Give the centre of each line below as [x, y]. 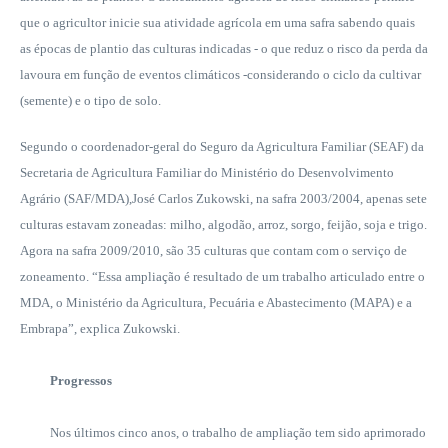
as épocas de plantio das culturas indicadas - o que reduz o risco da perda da [224, 48]
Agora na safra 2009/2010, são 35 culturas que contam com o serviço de [213, 250]
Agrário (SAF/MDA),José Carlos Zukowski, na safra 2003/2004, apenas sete [223, 198]
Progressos [66, 380]
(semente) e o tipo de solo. [90, 100]
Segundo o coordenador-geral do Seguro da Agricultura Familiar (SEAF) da [222, 146]
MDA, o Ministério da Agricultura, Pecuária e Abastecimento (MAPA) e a [216, 302]
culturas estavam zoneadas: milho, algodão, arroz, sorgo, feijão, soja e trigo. [223, 224]
